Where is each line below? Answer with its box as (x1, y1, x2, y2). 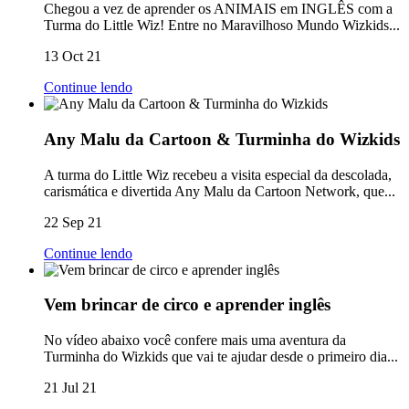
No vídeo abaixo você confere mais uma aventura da (44, 332, 346, 349)
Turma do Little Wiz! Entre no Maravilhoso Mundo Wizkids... (44, 17, 400, 34)
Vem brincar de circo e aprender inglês (44, 295, 330, 315)
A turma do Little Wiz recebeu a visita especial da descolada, (44, 166, 392, 183)
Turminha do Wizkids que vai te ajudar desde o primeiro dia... (44, 349, 398, 365)
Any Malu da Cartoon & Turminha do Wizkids (44, 129, 400, 149)
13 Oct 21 (44, 48, 101, 65)
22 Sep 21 (44, 214, 102, 230)
